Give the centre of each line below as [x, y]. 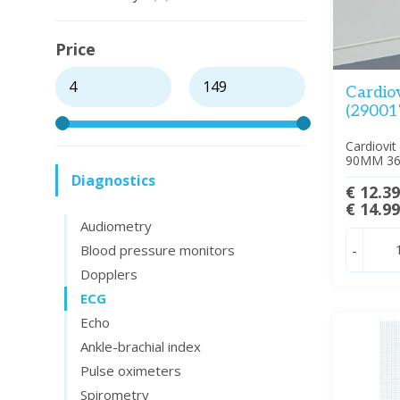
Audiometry [116, 226]
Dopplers [109, 274]
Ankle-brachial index [141, 346]
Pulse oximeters [131, 371]
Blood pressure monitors [158, 250]
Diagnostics [113, 180]
